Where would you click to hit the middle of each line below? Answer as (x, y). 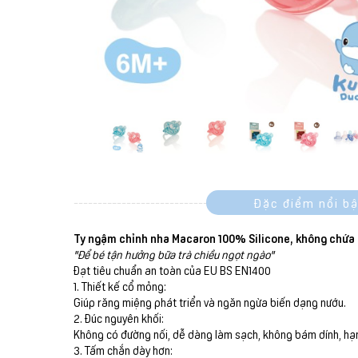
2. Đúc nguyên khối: (119, 318)
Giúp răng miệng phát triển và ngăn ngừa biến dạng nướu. (210, 302)
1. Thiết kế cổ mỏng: (120, 286)
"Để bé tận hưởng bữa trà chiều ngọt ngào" (174, 255)
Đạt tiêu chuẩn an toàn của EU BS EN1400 (172, 270)
